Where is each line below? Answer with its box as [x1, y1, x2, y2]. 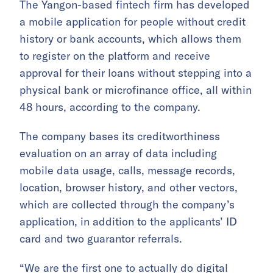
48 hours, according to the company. [19, 99, 200, 114]
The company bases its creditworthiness [19, 129, 220, 143]
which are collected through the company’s [19, 197, 235, 211]
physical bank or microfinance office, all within [19, 82, 252, 97]
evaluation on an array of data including [19, 146, 217, 160]
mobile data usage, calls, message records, [19, 163, 235, 177]
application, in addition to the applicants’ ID [19, 214, 237, 229]
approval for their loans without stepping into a [19, 65, 252, 80]
